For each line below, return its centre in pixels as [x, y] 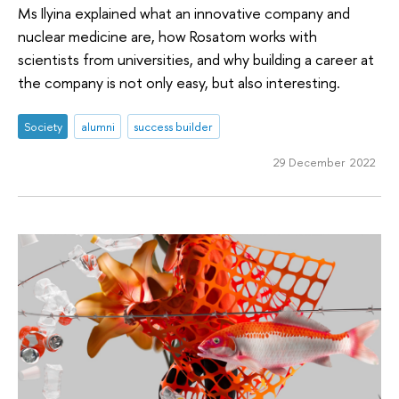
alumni [98, 126]
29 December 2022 [324, 162]
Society [43, 126]
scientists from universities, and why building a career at [196, 60]
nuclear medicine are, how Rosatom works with [167, 37]
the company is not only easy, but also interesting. [179, 83]
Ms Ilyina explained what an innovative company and [184, 13]
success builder [174, 126]
